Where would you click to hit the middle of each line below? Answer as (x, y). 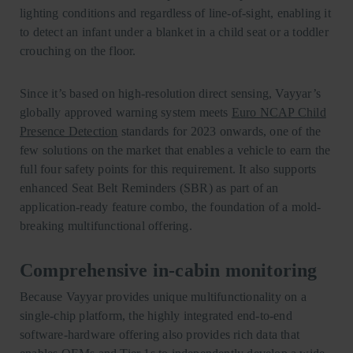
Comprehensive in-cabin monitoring (169, 270)
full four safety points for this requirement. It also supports (168, 169)
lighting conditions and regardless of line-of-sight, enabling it (175, 13)
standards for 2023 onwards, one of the (219, 131)
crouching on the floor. (78, 50)
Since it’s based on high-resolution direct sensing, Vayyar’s (171, 93)
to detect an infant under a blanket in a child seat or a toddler (174, 32)
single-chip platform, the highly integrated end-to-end (156, 315)
